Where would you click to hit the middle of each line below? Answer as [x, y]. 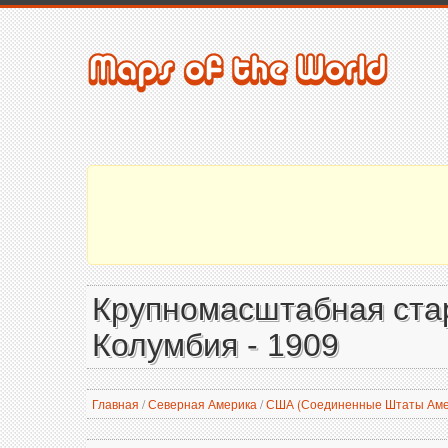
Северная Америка [202, 403]
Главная [115, 403]
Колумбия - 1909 [215, 345]
